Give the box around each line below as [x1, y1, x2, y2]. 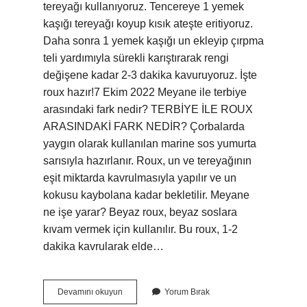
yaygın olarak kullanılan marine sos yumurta [43, 138, 256, 149]
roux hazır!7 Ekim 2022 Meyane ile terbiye [43, 86, 247, 98]
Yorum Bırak [164, 287, 210, 297]
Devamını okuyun [58, 287, 123, 297]
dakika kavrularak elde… [43, 241, 164, 252]
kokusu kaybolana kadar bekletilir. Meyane [43, 189, 249, 201]
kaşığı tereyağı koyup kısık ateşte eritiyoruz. [43, 18, 253, 29]
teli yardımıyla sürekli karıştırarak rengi [43, 52, 229, 64]
